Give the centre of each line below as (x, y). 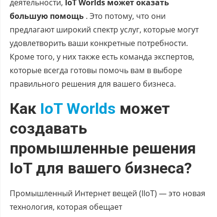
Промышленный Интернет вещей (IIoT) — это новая (108, 193)
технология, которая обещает (66, 207)
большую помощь (47, 16)
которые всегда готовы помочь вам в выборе (96, 70)
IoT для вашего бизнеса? (101, 168)
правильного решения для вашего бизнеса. (93, 84)
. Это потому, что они (125, 16)
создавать (48, 128)
